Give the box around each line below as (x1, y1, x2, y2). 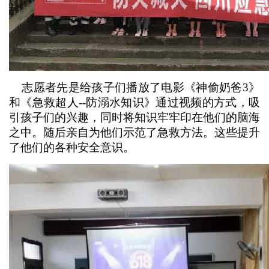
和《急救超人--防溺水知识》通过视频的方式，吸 (9, 96, 260, 109)
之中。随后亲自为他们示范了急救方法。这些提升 (9, 126, 260, 139)
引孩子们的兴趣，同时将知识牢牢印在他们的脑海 (9, 111, 260, 124)
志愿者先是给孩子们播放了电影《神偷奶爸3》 (9, 81, 260, 94)
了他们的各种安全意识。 (9, 141, 134, 154)
